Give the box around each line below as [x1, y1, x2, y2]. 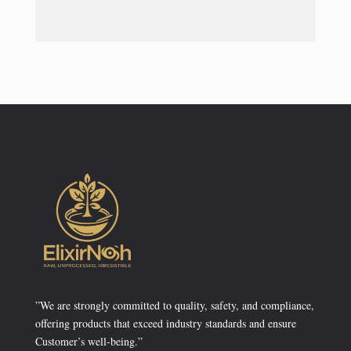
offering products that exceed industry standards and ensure [34, 316, 296, 331]
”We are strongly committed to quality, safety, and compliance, [34, 298, 314, 313]
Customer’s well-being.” [34, 334, 143, 349]
